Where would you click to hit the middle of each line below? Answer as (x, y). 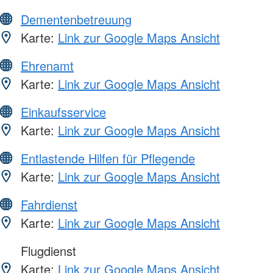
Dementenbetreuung (76, 19)
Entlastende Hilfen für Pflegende (108, 158)
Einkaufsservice (63, 112)
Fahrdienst (49, 205)
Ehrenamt (47, 66)
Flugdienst (47, 251)
